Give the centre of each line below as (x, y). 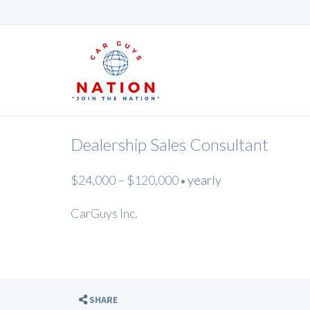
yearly (204, 180)
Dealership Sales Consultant (170, 144)
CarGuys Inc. (104, 213)
